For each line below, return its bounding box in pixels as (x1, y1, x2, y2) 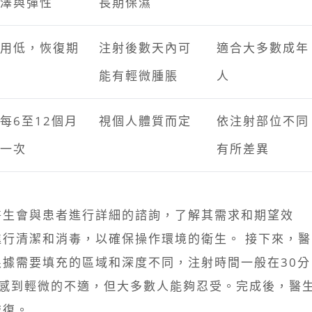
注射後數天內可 (99, 40, 192, 56)
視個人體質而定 (99, 113, 192, 130)
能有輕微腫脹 (99, 68, 178, 84)
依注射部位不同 (217, 113, 309, 130)
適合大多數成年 (217, 40, 309, 56)
